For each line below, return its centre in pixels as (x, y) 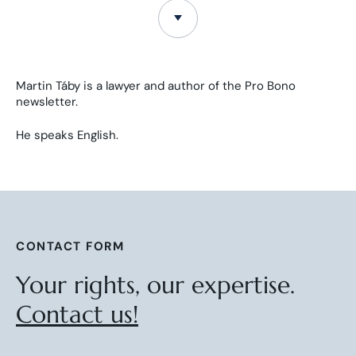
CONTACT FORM (70, 247)
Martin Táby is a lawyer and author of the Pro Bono (156, 85)
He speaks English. (67, 135)
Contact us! (77, 315)
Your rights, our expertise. (155, 285)
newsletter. (47, 101)
